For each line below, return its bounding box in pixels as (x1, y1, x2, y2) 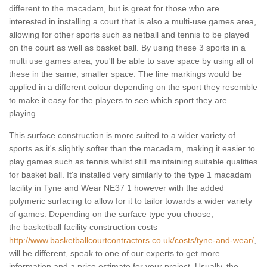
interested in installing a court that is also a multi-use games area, (9, 17, 256, 27)
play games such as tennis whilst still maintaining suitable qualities (9, 157, 257, 167)
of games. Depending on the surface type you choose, (9, 209, 213, 219)
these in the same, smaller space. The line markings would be (9, 69, 242, 79)
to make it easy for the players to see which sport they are (9, 95, 227, 105)
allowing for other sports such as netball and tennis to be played (9, 30, 249, 40)
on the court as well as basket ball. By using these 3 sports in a (9, 43, 246, 53)
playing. (9, 108, 38, 119)
